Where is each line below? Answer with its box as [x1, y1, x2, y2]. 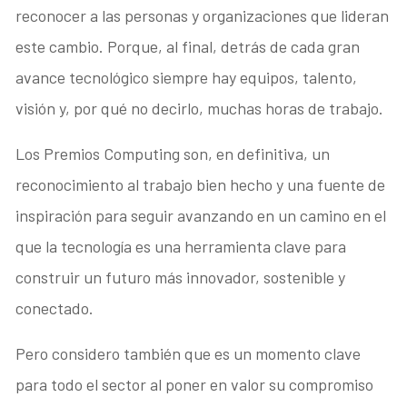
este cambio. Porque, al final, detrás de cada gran [15, 36, 361, 57]
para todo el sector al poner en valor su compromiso [15, 374, 374, 395]
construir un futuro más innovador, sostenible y [15, 267, 346, 288]
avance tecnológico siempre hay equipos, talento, [15, 67, 358, 88]
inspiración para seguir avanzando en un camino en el [15, 205, 387, 226]
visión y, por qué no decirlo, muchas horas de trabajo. [15, 98, 384, 119]
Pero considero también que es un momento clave [15, 343, 362, 364]
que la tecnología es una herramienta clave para [15, 236, 347, 257]
